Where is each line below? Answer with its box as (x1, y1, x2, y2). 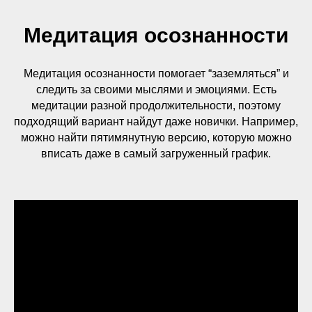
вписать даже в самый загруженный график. (41, 148, 271, 159)
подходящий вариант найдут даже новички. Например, (14, 116, 298, 127)
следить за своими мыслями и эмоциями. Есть (36, 84, 276, 95)
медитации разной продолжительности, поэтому (31, 100, 281, 111)
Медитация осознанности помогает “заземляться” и (23, 68, 289, 79)
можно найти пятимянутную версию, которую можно (20, 132, 292, 143)
